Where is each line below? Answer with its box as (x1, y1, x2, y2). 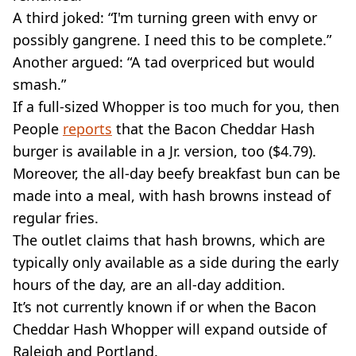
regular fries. (13, 207, 99, 227)
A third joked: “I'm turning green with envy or (13, 7, 317, 27)
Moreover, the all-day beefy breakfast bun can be (13, 163, 340, 183)
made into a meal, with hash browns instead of (13, 185, 331, 205)
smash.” (13, 74, 66, 94)
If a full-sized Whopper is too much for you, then (13, 96, 339, 116)
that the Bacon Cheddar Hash (112, 118, 315, 138)
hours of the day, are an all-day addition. (13, 274, 285, 294)
